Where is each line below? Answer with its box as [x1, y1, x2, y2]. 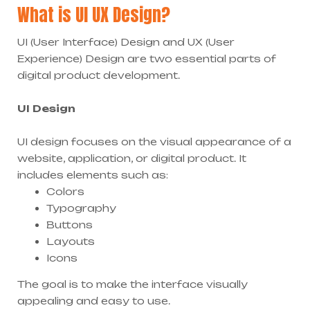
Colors [46, 185, 84, 198]
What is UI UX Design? [17, 2, 170, 28]
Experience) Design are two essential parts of [17, 53, 276, 65]
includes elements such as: [17, 169, 168, 181]
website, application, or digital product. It [17, 152, 246, 165]
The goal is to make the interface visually [17, 278, 248, 291]
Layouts [46, 235, 95, 248]
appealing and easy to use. [17, 295, 170, 307]
